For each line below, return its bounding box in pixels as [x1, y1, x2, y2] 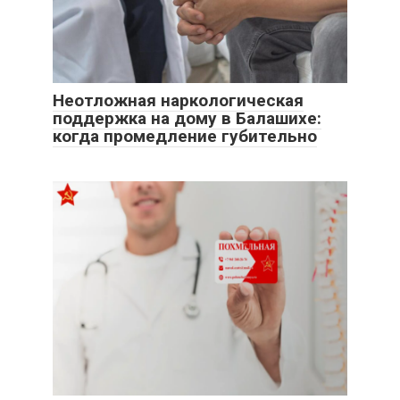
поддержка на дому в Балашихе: [53, 108, 321, 129]
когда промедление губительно [53, 126, 317, 146]
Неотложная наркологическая [53, 90, 304, 111]
